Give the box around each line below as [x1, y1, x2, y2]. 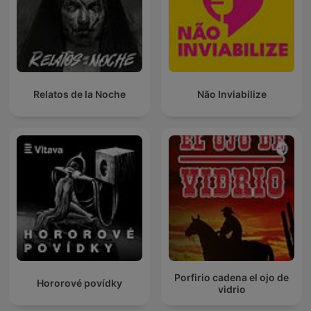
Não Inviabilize [196, 88, 267, 101]
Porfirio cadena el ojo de [174, 271, 289, 283]
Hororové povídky [37, 277, 122, 289]
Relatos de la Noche [33, 88, 126, 101]
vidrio [217, 283, 246, 295]
